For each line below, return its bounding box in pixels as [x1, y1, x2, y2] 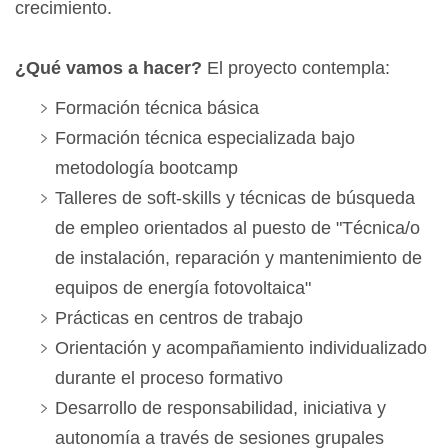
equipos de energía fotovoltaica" [55, 278, 311, 299]
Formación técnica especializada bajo [55, 128, 355, 149]
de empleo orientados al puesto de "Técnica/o [55, 218, 420, 239]
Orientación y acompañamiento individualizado [55, 338, 427, 359]
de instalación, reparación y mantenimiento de [55, 248, 422, 269]
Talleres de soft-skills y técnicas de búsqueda [55, 188, 415, 209]
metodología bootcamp [55, 158, 238, 179]
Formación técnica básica [55, 98, 259, 119]
